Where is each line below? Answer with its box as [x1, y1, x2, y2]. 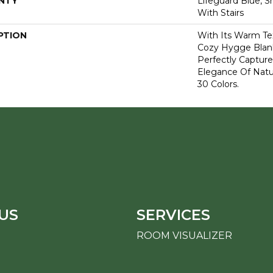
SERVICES [136, 205, 210, 224]
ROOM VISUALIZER [136, 229, 232, 241]
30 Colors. [197, 79, 239, 90]
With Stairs [197, 7, 244, 18]
